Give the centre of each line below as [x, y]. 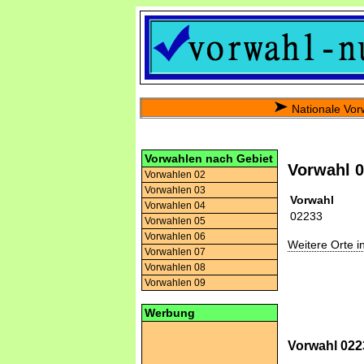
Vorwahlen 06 [175, 236]
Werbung [170, 313]
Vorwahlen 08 [175, 267]
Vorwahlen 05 [175, 221]
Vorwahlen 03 [175, 190]
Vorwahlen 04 [175, 206]
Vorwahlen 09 [175, 283]
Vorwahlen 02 [175, 175]
